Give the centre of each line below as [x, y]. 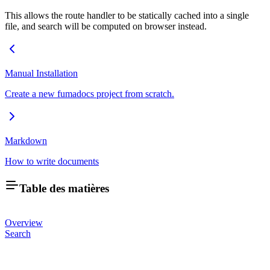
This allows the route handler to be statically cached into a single [127, 15]
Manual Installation [41, 73]
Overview [24, 223]
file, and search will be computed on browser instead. [106, 26]
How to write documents [52, 161]
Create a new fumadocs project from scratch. [89, 93]
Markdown [26, 140]
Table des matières [64, 189]
